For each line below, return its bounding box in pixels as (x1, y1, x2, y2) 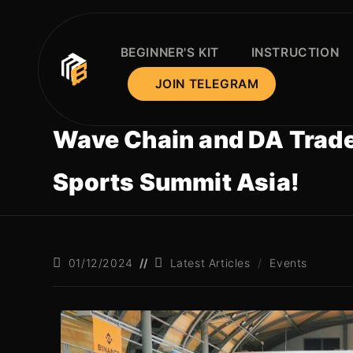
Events (269, 256, 308, 269)
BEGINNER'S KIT (120, 45, 220, 60)
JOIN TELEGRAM (154, 76, 259, 91)
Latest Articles (169, 256, 251, 269)
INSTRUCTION (251, 45, 340, 60)
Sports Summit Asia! (53, 168, 300, 196)
